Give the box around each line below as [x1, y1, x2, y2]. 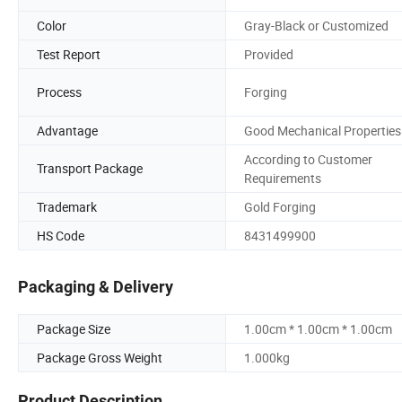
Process [37, 83, 82, 101]
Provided [244, 45, 293, 63]
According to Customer [244, 150, 372, 168]
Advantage [37, 121, 98, 139]
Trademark [37, 197, 97, 215]
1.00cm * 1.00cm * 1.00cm [244, 320, 392, 338]
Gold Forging [244, 197, 316, 215]
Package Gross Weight [37, 349, 162, 367]
